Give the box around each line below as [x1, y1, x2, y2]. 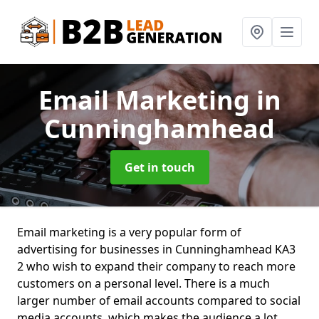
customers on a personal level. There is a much [17, 276, 270, 291]
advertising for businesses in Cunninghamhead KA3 [17, 241, 296, 257]
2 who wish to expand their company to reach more [17, 258, 296, 274]
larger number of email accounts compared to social [17, 293, 300, 308]
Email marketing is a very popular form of [17, 224, 241, 240]
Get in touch [124, 159, 195, 175]
